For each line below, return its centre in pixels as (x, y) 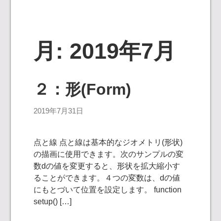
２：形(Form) (83, 90)
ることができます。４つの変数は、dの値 (107, 178)
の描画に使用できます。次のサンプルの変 (109, 154)
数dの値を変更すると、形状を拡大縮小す (107, 166)
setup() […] (53, 202)
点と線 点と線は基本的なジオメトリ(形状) (108, 143)
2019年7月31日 (59, 111)
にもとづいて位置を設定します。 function (108, 190)
